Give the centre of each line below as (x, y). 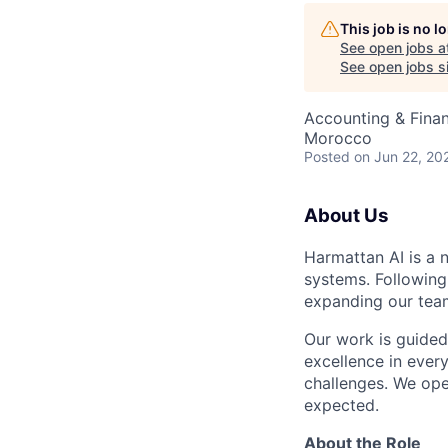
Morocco (338, 138)
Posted (327, 156)
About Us (346, 215)
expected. (341, 404)
